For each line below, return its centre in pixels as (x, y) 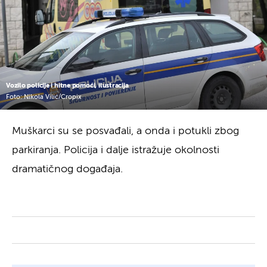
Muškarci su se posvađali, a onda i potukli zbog (125, 131)
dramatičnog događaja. (67, 169)
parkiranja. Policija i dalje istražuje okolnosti (116, 150)
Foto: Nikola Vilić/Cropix (44, 97)
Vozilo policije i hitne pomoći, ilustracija (67, 85)
